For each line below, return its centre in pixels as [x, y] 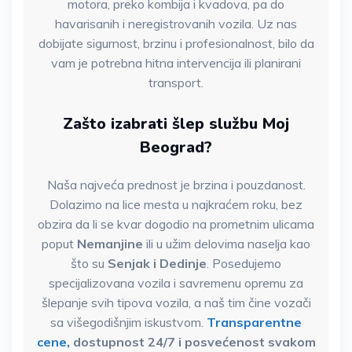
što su [89, 264]
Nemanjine [110, 244]
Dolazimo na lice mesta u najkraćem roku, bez [176, 205]
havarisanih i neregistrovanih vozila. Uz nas [176, 24]
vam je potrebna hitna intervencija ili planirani [176, 63]
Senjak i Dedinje [157, 264]
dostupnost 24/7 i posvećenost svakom [192, 342]
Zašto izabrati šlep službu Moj [176, 124]
